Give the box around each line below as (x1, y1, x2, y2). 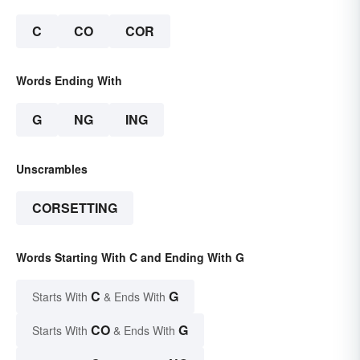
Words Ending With (16, 72, 122, 89)
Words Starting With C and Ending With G (16, 249, 244, 266)
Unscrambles (16, 161, 88, 178)
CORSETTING (32, 198, 117, 218)
